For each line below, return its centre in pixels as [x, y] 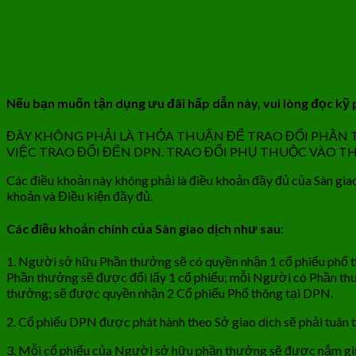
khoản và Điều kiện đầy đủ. [79, 195]
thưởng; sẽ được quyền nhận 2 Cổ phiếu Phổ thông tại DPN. [170, 293]
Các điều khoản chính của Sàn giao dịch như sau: [145, 229]
